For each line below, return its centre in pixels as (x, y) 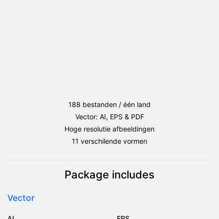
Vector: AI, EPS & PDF (109, 116)
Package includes (109, 174)
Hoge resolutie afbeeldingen (109, 129)
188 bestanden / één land (109, 104)
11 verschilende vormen (109, 141)
